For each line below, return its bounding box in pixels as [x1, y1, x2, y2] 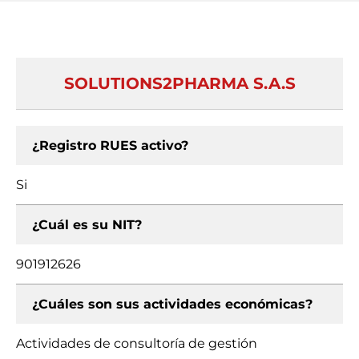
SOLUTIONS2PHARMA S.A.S [63, 74, 296, 93]
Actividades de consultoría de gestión [16, 336, 257, 351]
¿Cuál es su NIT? [32, 217, 142, 232]
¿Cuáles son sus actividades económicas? [32, 296, 313, 312]
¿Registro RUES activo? [32, 138, 188, 153]
